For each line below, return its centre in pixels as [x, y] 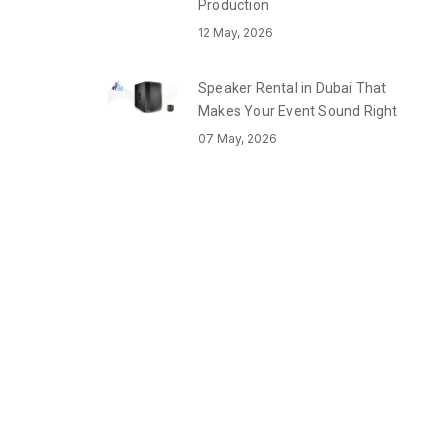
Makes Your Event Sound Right [298, 111]
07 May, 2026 [237, 138]
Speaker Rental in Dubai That [292, 88]
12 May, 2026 [235, 32]
